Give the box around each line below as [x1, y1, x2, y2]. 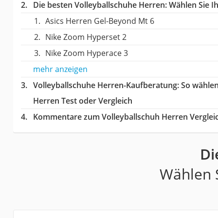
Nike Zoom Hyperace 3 [45, 47, 128, 58]
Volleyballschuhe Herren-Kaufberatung [33, 79, 177, 91]
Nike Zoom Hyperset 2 [45, 31, 127, 42]
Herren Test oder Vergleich [33, 95, 132, 106]
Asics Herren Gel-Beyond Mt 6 [45, 15, 154, 26]
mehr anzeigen [33, 63, 88, 74]
